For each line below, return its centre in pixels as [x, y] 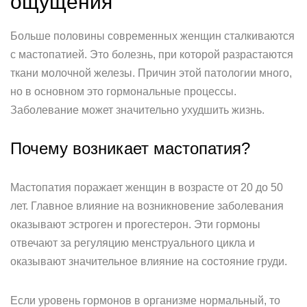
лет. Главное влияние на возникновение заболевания [147, 206]
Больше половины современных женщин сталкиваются [152, 36]
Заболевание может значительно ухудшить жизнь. [137, 110]
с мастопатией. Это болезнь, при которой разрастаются [152, 54]
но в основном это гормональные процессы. [123, 91]
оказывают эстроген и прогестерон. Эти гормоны [135, 224]
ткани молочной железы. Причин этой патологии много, [151, 73]
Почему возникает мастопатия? [130, 148]
